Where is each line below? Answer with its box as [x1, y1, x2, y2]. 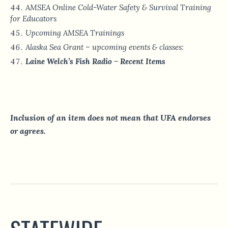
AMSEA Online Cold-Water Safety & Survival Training [25, 3, 211, 13]
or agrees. [10, 126, 46, 136]
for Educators [10, 14, 56, 24]
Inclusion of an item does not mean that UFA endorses [10, 112, 211, 123]
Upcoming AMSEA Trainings [25, 28, 124, 38]
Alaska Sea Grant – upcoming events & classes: [25, 42, 184, 52]
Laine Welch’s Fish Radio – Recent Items [25, 56, 165, 67]
